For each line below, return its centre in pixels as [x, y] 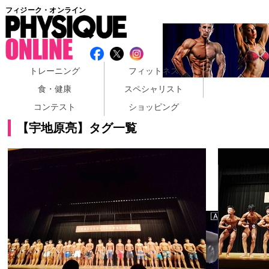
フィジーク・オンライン [46, 10]
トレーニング [54, 71]
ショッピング [153, 107]
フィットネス [153, 71]
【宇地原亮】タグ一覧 [77, 128]
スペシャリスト [153, 89]
